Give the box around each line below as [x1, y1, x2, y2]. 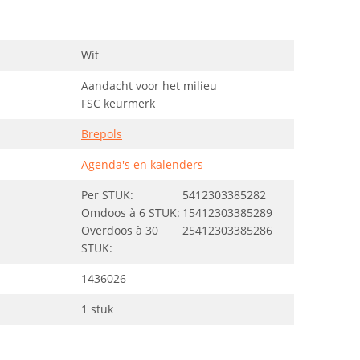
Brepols [81, 126, 122, 141]
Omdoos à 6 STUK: [81, 205, 180, 220]
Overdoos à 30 [81, 223, 158, 238]
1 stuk [81, 301, 113, 317]
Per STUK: [81, 187, 133, 202]
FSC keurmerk [81, 96, 155, 111]
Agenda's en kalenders [81, 157, 203, 172]
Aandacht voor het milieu [81, 78, 217, 93]
